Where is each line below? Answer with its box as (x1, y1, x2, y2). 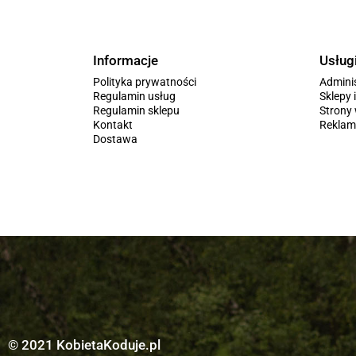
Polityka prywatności (93, 75, 196, 88)
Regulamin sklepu (93, 103, 180, 117)
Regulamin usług (93, 89, 176, 103)
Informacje (93, 52, 158, 68)
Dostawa (93, 132, 137, 145)
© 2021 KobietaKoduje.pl (8, 336, 161, 353)
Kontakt (93, 118, 133, 131)
